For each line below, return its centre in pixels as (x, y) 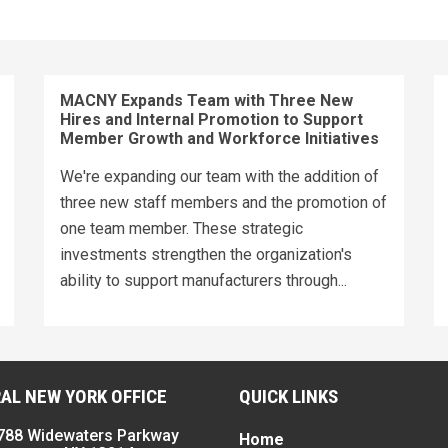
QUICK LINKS (288, 396)
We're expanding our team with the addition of (219, 176)
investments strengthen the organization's (206, 254)
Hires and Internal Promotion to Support (211, 119)
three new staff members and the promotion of (223, 202)
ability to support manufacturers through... (203, 280)
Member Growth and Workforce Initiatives (219, 138)
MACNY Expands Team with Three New (206, 100)
